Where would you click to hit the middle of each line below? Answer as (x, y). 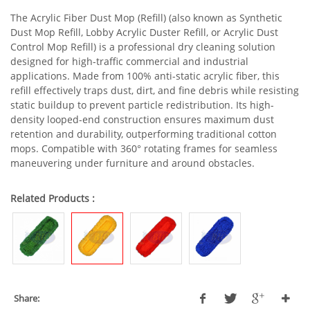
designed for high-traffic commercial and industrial (129, 62)
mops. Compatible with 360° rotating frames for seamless (144, 149)
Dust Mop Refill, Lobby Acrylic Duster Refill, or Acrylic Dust (144, 33)
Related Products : (53, 199)
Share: (27, 299)
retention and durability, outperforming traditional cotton (144, 134)
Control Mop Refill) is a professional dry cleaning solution (143, 47)
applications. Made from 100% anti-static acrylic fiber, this (145, 76)
